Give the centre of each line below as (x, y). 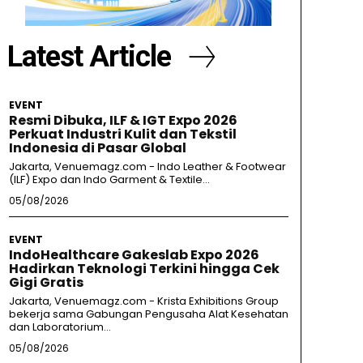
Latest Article (89, 57)
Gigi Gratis (46, 283)
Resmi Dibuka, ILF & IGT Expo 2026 (123, 121)
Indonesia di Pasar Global (97, 148)
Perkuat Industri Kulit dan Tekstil (122, 135)
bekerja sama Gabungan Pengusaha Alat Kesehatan (148, 314)
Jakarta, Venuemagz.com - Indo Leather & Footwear (147, 167)
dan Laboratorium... (60, 327)
